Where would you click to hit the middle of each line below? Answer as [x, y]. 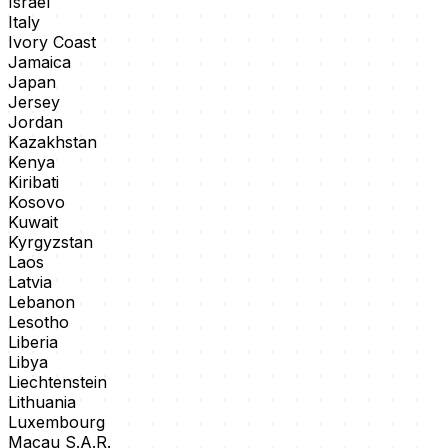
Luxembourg [56, 422]
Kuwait [33, 222]
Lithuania [42, 402]
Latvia [30, 282]
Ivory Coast [52, 42]
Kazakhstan [52, 142]
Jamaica [39, 62]
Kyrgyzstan [50, 242]
